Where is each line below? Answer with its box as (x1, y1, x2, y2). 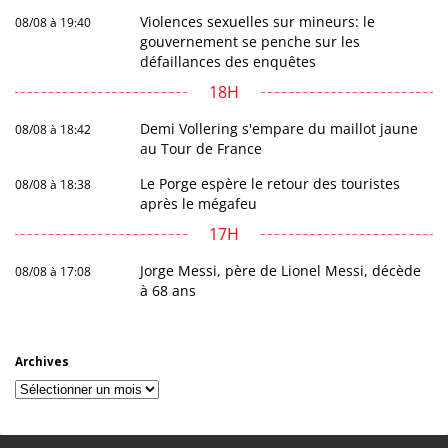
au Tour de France (140, 138, 263, 158)
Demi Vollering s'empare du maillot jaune (140, 118, 419, 138)
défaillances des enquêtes (140, 51, 317, 71)
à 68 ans (140, 280, 197, 300)
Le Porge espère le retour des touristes (140, 173, 401, 193)
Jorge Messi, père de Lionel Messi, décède (140, 260, 422, 280)
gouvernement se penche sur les (140, 31, 361, 51)
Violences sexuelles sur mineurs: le (140, 11, 376, 31)
